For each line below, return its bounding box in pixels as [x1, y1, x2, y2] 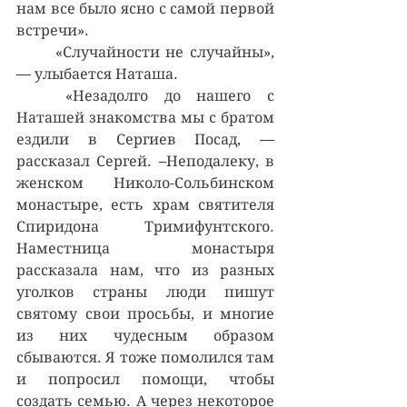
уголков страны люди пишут [16, 283, 274, 301]
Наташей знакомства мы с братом [16, 108, 274, 126]
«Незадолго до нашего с [16, 86, 65, 104]
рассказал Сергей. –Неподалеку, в [16, 152, 274, 170]
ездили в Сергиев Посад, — [16, 130, 274, 148]
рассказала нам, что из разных [16, 261, 274, 279]
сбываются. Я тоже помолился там [16, 348, 274, 366]
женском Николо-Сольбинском [16, 174, 274, 192]
